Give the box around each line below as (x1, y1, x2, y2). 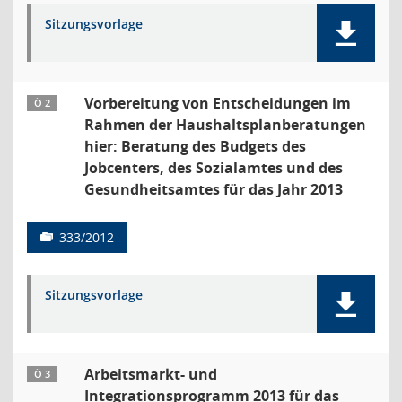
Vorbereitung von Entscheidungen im (84, 93, 351, 113)
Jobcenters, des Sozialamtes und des (84, 158, 343, 178)
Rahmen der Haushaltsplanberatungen (84, 115, 366, 135)
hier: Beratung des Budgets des (84, 136, 306, 156)
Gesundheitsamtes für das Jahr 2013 (84, 179, 343, 199)
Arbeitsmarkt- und (84, 364, 217, 384)
